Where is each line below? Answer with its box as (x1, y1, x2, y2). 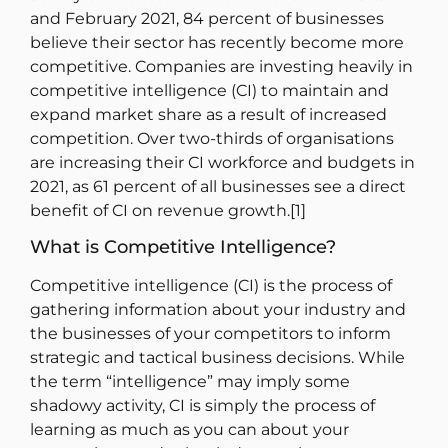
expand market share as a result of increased (30, 104, 387, 124)
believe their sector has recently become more (30, 32, 404, 52)
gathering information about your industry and (30, 300, 406, 320)
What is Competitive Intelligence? (30, 236, 336, 259)
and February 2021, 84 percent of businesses (30, 8, 384, 28)
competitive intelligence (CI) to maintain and (30, 80, 389, 100)
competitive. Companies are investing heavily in (30, 56, 413, 76)
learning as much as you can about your (30, 420, 349, 440)
